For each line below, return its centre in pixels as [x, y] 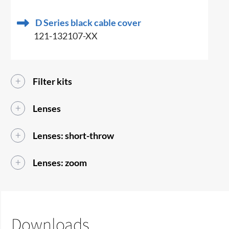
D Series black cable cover [88, 23]
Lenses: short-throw [74, 136]
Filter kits [53, 82]
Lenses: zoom [60, 163]
